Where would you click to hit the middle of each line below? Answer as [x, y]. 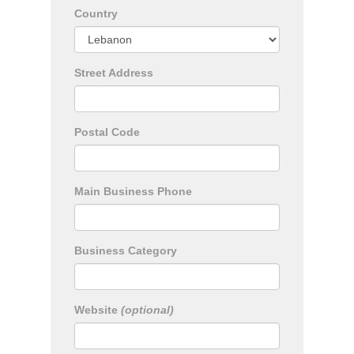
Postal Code [107, 132]
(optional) [147, 310]
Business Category [126, 250]
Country [96, 13]
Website [98, 310]
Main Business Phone [133, 191]
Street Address [114, 73]
